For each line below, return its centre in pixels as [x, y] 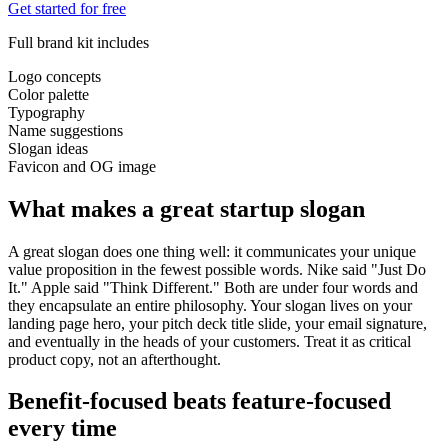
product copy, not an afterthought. [114, 359]
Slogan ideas [48, 148]
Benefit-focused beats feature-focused [199, 401]
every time [62, 428]
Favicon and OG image [82, 166]
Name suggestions [65, 130]
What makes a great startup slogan [186, 208]
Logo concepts [54, 76]
